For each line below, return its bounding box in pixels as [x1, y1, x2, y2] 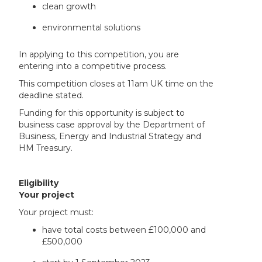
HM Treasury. [19, 143, 73, 154]
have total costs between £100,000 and [42, 225, 206, 236]
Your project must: [19, 207, 94, 218]
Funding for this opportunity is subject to [19, 108, 185, 119]
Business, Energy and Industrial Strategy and [19, 131, 202, 142]
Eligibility [19, 178, 59, 189]
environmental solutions [42, 22, 141, 33]
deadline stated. [19, 90, 84, 101]
